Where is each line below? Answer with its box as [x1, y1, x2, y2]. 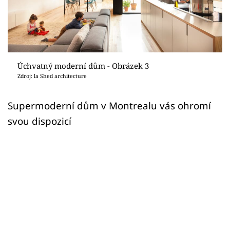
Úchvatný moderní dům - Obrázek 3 [17, 60, 149, 71]
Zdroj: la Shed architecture [17, 72, 87, 80]
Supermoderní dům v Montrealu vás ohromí [8, 99, 211, 112]
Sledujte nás [8, 66, 52, 76]
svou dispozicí [8, 114, 71, 127]
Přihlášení [23, 26, 74, 40]
